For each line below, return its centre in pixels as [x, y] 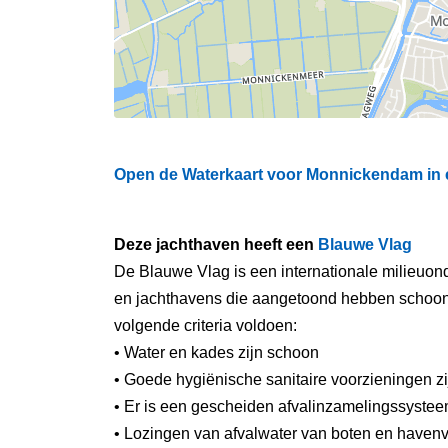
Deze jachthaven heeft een [216, 244]
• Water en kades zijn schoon [216, 352]
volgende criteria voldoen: [205, 325]
